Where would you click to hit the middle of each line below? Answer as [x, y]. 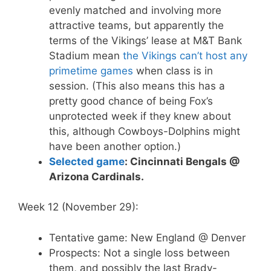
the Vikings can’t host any [185, 55]
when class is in [173, 70]
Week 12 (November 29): [78, 207]
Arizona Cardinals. [96, 176]
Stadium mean [86, 55]
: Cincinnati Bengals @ [182, 161]
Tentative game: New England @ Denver [147, 237]
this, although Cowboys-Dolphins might [145, 131]
